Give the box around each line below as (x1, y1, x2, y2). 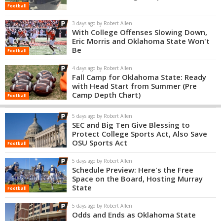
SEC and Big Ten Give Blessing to (72, 120, 190, 130)
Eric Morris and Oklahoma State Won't (72, 36, 210, 46)
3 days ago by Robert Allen (72, 20, 132, 27)
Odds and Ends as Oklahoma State (72, 210, 196, 220)
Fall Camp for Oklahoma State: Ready (72, 72, 206, 82)
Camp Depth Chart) (72, 90, 141, 100)
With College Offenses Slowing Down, (72, 27, 207, 37)
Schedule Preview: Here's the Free (72, 165, 193, 175)
